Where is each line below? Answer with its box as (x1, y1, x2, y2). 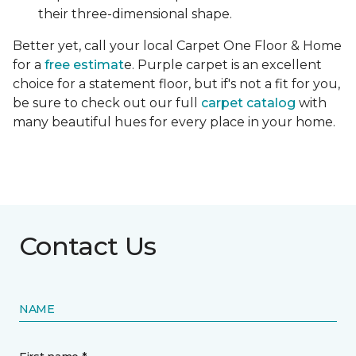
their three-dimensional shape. (38, 6, 232, 21)
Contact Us (19, 230, 157, 261)
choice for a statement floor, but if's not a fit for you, (13, 75, 340, 91)
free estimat (44, 56, 124, 72)
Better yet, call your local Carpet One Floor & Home (13, 37, 342, 53)
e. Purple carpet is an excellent (124, 56, 322, 72)
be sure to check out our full (13, 95, 201, 110)
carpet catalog (201, 95, 296, 110)
